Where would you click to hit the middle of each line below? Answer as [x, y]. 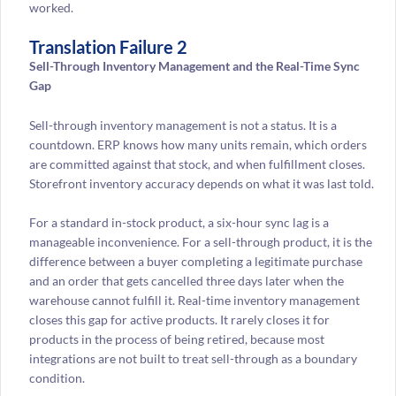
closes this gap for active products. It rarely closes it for [179, 320]
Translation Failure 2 [108, 47]
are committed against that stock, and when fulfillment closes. [197, 164]
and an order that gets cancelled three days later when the [186, 281]
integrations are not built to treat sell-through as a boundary [193, 359]
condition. [58, 378]
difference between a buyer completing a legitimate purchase [195, 262]
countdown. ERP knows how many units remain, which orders [198, 144]
